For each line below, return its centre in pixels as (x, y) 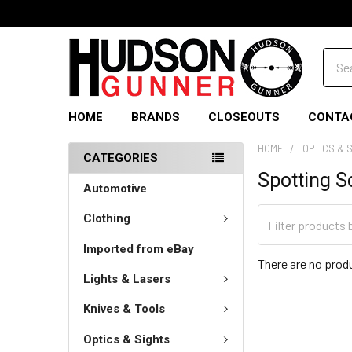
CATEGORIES (121, 158)
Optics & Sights (126, 339)
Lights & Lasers (127, 279)
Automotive (115, 189)
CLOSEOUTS (244, 117)
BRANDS (156, 117)
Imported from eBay (139, 249)
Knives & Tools (124, 309)
